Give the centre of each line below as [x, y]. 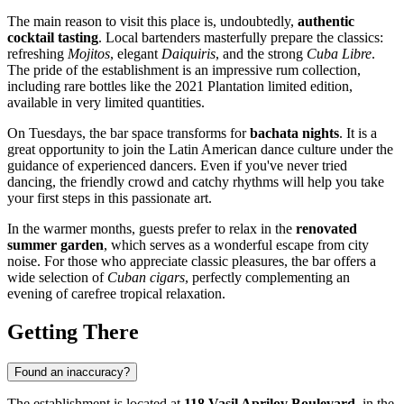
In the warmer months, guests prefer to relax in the [151, 228]
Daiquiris [188, 53]
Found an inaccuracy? [72, 372]
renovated [326, 228]
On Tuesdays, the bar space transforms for [129, 133]
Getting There [73, 331]
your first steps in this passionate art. [110, 197]
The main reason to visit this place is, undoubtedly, [152, 21]
